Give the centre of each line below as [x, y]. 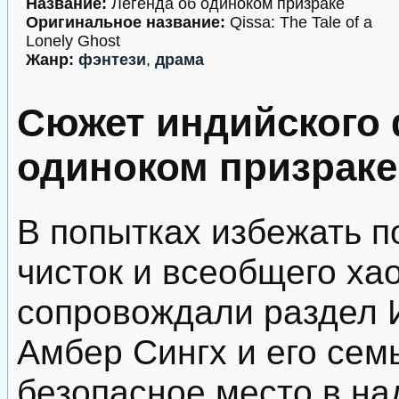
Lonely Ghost [73, 41]
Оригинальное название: [126, 22]
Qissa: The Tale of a [299, 22]
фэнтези [112, 60]
